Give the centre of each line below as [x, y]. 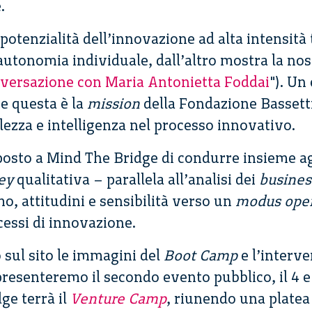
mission [114, 104]
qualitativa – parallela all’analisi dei [136, 180]
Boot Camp [202, 256]
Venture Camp [118, 299]
